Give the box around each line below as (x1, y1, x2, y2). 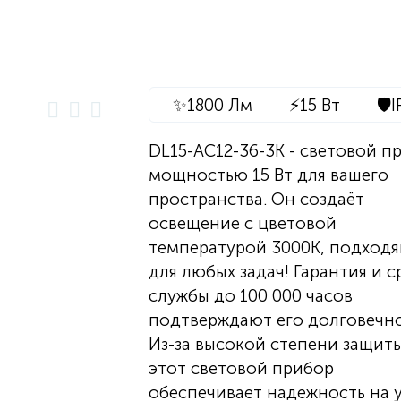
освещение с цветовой (148, 213, 337, 234)
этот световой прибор (148, 358, 334, 379)
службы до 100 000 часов (148, 286, 353, 306)
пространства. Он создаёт (148, 189, 364, 209)
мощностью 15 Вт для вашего (148, 165, 388, 185)
